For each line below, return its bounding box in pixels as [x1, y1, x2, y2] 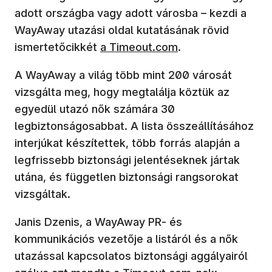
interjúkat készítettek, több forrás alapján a [15, 136, 240, 149]
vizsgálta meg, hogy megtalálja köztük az [15, 85, 229, 98]
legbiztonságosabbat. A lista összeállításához [15, 119, 254, 132]
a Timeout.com [100, 40, 178, 53]
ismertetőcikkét [15, 40, 100, 53]
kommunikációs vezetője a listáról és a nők [15, 232, 238, 245]
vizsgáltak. [15, 187, 70, 200]
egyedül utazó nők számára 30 [15, 102, 175, 115]
